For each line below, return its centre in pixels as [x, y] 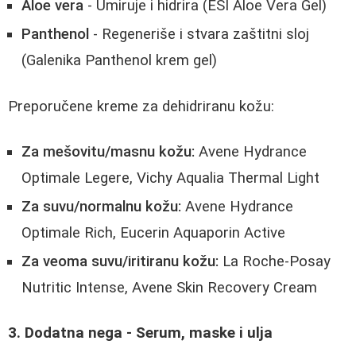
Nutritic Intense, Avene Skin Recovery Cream [169, 287]
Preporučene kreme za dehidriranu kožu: [141, 106]
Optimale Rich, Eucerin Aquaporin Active [153, 232]
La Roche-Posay [275, 261]
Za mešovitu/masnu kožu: [108, 151]
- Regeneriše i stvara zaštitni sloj [199, 35]
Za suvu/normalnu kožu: [101, 206]
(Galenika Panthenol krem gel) [119, 61]
